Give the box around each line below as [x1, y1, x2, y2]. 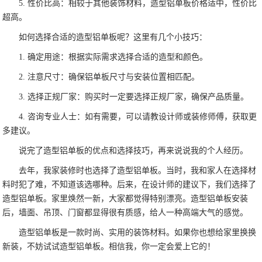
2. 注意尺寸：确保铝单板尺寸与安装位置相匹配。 [19, 73, 200, 82]
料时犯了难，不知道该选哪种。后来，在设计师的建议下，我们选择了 [2, 180, 257, 189]
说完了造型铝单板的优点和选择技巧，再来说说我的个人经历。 [19, 146, 249, 156]
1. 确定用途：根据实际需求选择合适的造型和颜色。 [19, 53, 208, 62]
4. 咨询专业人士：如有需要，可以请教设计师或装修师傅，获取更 [19, 112, 257, 122]
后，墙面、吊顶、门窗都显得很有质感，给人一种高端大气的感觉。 [2, 208, 249, 218]
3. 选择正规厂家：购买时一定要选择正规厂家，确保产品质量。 [19, 92, 249, 102]
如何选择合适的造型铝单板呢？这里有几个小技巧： [19, 33, 208, 42]
